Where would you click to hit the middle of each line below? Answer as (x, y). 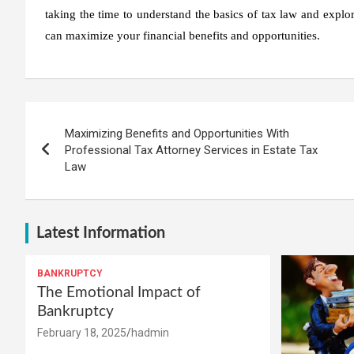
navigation (83, 149)
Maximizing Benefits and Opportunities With (177, 133)
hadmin (150, 332)
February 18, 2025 (82, 332)
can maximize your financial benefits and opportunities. (183, 35)
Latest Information (101, 233)
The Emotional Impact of (119, 292)
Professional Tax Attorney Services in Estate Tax (191, 150)
